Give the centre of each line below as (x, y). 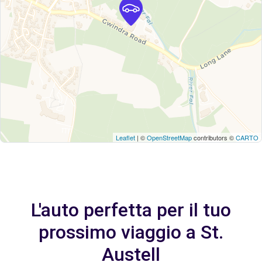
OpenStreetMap (169, 137)
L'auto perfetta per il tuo (131, 210)
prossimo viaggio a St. (131, 232)
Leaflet (125, 137)
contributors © (214, 137)
